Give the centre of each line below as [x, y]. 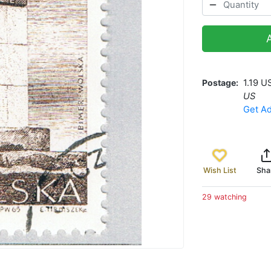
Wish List [220, 170]
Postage [219, 82]
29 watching [224, 197]
